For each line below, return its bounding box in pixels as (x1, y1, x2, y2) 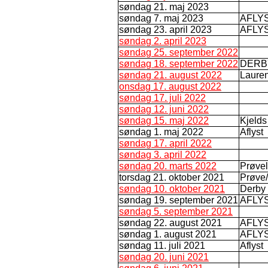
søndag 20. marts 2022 (119, 160, 217, 171)
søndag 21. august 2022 (119, 69, 222, 80)
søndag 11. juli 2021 (119, 240, 205, 251)
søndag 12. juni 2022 (119, 103, 209, 114)
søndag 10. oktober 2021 (119, 183, 225, 194)
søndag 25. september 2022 (119, 47, 238, 57)
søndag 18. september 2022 (119, 58, 238, 69)
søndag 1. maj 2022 (119, 126, 203, 137)
